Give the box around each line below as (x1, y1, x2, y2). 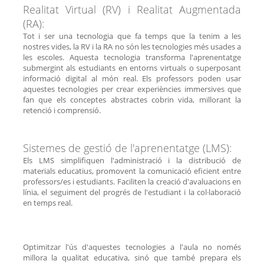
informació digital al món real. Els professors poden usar (22, 72, 242, 84)
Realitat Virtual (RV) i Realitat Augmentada (22, 2, 242, 16)
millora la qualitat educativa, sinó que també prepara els (22, 252, 242, 263)
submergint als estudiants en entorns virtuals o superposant (22, 62, 242, 73)
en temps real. (22, 197, 72, 208)
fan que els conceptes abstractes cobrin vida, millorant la (22, 94, 242, 105)
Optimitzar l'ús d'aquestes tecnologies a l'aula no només (22, 241, 242, 252)
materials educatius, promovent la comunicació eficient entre (22, 165, 242, 176)
